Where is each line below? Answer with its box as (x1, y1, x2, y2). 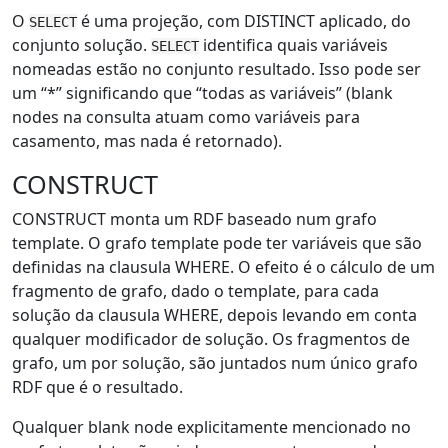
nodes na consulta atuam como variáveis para (12, 106, 360, 128)
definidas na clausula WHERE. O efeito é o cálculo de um (12, 256, 435, 278)
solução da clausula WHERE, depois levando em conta (12, 304, 417, 326)
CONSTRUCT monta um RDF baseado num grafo (12, 208, 377, 230)
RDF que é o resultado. (12, 376, 183, 398)
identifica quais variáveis (199, 34, 388, 56)
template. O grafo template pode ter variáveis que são (12, 232, 422, 254)
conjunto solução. (12, 34, 151, 56)
